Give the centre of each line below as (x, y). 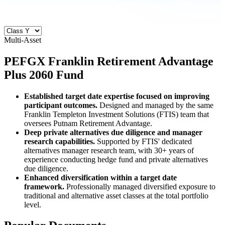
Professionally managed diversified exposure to (141, 186)
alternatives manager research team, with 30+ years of (109, 150)
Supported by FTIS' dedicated (144, 141)
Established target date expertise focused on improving (117, 96)
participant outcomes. (62, 105)
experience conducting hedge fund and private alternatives (116, 159)
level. (33, 204)
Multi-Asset (23, 40)
